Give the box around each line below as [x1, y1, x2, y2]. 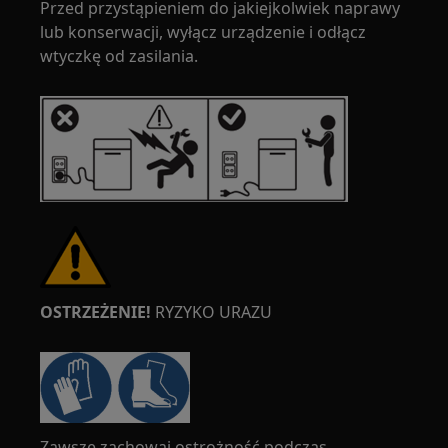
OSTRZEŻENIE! [40, 301, 152, 323]
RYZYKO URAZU [151, 301, 273, 323]
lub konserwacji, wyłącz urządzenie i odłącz [40, 21, 367, 43]
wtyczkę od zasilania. [40, 45, 199, 67]
